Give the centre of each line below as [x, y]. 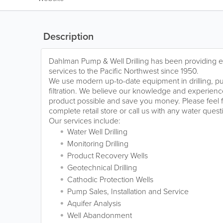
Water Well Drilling [97, 132]
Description [67, 36]
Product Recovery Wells [108, 156]
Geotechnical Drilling [102, 167]
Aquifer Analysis [94, 203]
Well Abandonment [100, 215]
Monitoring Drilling [98, 144]
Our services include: [85, 121]
